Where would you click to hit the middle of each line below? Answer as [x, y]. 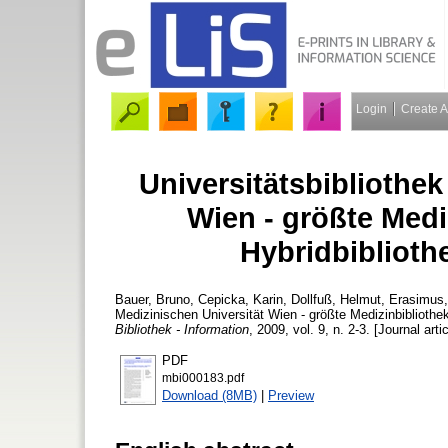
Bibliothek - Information [182, 329]
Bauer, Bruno [152, 299]
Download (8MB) [209, 395]
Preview [291, 395]
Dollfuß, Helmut [336, 299]
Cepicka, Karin [240, 299]
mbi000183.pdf [203, 377]
